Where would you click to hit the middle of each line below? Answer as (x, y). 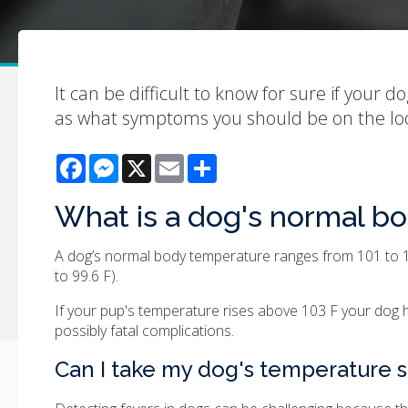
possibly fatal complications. (144, 331)
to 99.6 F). (87, 276)
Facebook (118, 162)
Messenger (155, 162)
